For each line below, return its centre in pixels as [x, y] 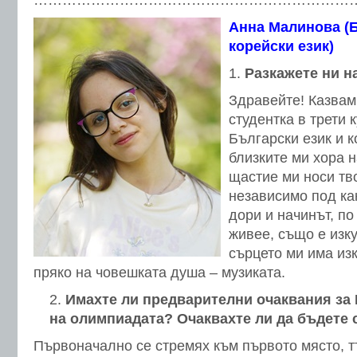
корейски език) [281, 46]
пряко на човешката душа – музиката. [159, 273]
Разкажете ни [294, 73]
